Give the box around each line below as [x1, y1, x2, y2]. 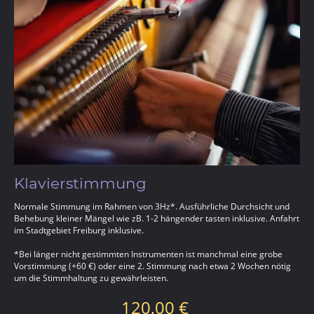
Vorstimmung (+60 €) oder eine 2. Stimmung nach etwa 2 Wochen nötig [14, 259, 291, 272]
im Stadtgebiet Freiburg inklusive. [14, 224, 144, 236]
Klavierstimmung [14, 173, 146, 192]
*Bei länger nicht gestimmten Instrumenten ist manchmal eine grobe [14, 247, 282, 260]
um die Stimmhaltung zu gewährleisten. [14, 271, 168, 284]
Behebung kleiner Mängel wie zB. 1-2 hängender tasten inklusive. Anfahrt [14, 212, 299, 224]
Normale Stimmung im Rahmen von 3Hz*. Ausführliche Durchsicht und [14, 200, 289, 212]
